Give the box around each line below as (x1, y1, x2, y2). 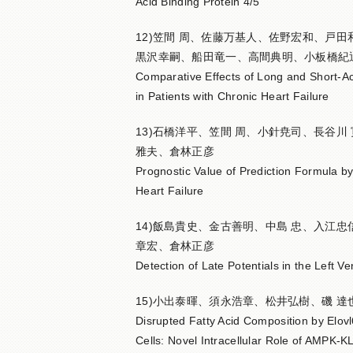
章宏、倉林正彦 (136, 240, 214, 252)
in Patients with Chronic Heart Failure (136, 90, 329, 102)
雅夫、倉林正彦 (136, 145, 214, 158)
